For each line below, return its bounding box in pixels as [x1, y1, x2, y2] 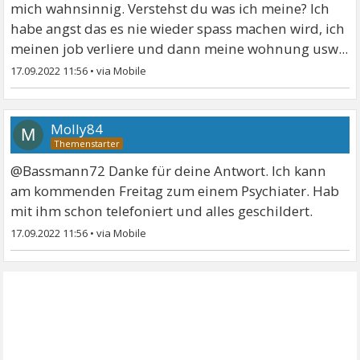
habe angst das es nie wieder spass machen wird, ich [10, 18, 346, 38]
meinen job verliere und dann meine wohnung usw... [10, 39, 349, 58]
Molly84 [51, 119, 104, 138]
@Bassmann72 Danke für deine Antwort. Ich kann [10, 161, 327, 180]
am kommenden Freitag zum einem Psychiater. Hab [10, 181, 340, 200]
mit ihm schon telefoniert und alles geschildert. [10, 201, 313, 220]
